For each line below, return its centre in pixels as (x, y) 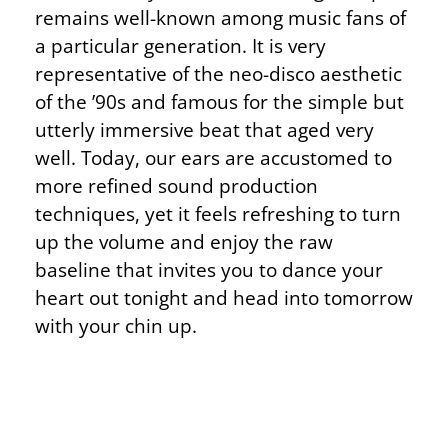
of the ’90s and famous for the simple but (219, 102)
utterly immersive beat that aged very (204, 130)
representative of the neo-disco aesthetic (218, 74)
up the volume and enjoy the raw (184, 242)
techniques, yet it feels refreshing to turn (218, 214)
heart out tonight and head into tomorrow (224, 298)
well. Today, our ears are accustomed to (213, 158)
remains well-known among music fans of (220, 18)
